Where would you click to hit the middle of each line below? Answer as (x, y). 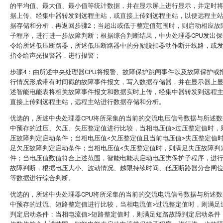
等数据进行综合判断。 (42, 178)
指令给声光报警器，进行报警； (55, 56)
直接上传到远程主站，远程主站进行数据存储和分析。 (88, 102)
